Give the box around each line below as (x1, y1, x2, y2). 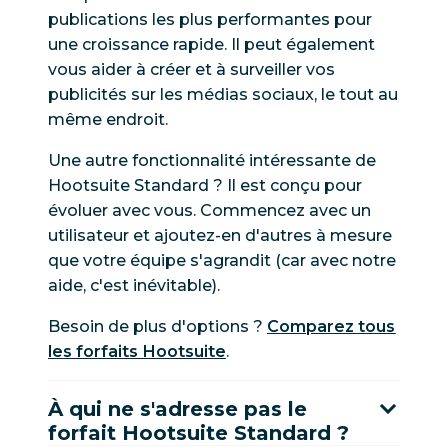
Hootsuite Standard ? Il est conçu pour (48, 176, 362, 196)
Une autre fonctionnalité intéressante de (48, 151, 376, 171)
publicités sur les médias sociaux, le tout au (48, 85, 398, 105)
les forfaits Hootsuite (48, 342, 226, 362)
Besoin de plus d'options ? (48, 317, 267, 337)
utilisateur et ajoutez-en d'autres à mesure (48, 226, 392, 246)
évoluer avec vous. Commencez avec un (48, 201, 371, 221)
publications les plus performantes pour (48, 10, 372, 30)
